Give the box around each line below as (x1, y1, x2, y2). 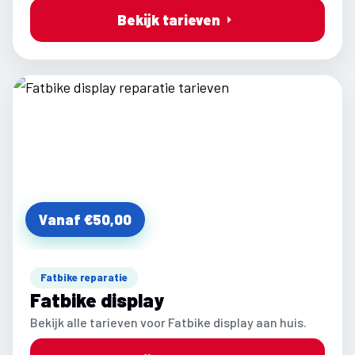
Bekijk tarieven (117, 11, 220, 29)
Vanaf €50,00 (39, 211, 132, 228)
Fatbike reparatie (40, 271, 128, 284)
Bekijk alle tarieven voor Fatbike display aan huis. (30, 315, 307, 330)
